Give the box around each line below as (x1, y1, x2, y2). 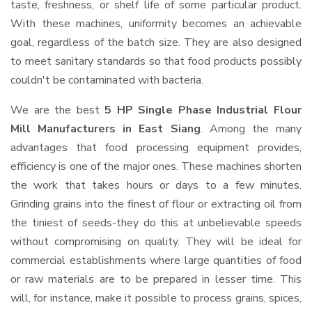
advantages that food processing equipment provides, (10, 140, 302, 155)
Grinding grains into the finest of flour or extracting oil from (10, 196, 302, 212)
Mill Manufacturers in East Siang (10, 121, 201, 136)
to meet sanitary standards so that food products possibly (10, 54, 302, 69)
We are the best (10, 102, 105, 118)
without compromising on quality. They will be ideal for (10, 234, 302, 249)
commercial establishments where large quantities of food (10, 253, 302, 268)
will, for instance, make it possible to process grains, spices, (10, 290, 302, 306)
